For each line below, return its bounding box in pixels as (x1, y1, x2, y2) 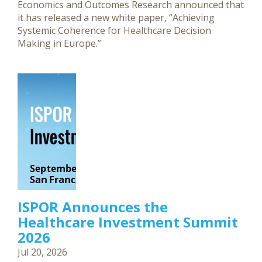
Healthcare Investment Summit (18, 212, 238, 232)
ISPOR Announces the (18, 197, 168, 216)
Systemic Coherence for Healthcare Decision (18, 24, 211, 37)
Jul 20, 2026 (18, 246, 67, 258)
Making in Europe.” (18, 37, 101, 50)
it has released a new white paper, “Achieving (18, 11, 215, 24)
